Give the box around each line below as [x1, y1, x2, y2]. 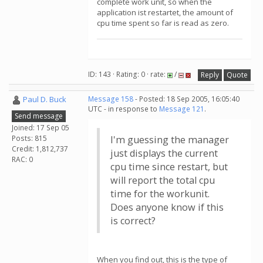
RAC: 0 [12, 154, 33, 164]
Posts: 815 [12, 133, 47, 143]
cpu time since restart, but [110, 160, 228, 173]
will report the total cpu [110, 174, 215, 187]
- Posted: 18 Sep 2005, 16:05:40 [133, 94, 240, 104]
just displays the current [110, 147, 218, 160]
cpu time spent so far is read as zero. [97, 18, 229, 28]
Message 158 [88, 94, 133, 104]
